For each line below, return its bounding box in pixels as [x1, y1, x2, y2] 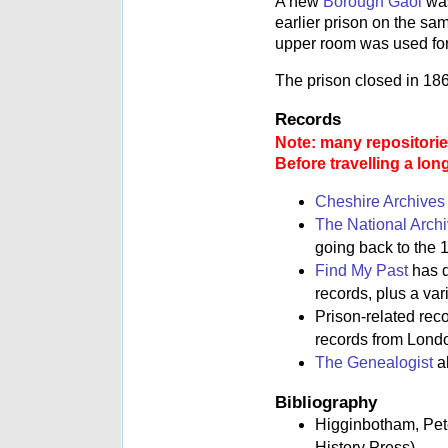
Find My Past [315, 262, 408, 280]
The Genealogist [315, 354, 433, 372]
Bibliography [275, 392, 377, 413]
